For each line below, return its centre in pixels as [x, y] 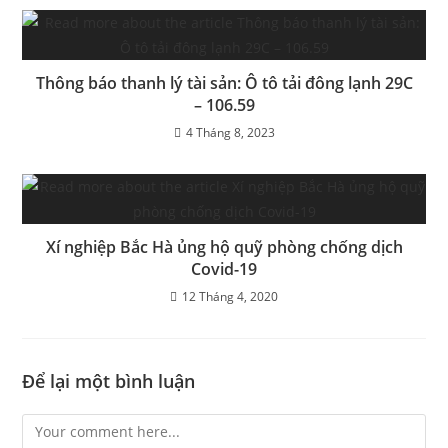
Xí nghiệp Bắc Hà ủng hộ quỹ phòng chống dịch [224, 247]
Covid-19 [224, 269]
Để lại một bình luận [109, 381]
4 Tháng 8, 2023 [230, 132]
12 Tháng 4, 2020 [230, 296]
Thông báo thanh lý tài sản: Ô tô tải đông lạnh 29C [224, 83]
